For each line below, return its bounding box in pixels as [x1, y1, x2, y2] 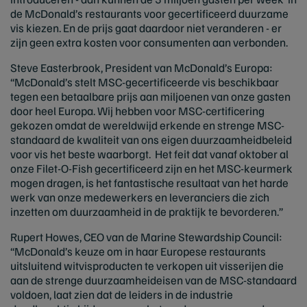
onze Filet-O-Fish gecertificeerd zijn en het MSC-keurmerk [10, 161, 293, 175]
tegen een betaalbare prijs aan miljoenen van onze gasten [10, 89, 291, 103]
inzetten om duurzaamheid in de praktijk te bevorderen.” [10, 204, 283, 219]
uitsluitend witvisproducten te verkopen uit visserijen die [10, 258, 284, 273]
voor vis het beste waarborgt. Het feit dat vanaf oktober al [10, 147, 288, 161]
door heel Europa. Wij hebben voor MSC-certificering [10, 103, 265, 118]
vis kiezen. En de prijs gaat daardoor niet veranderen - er [10, 21, 282, 35]
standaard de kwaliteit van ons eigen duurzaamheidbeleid [10, 132, 292, 147]
